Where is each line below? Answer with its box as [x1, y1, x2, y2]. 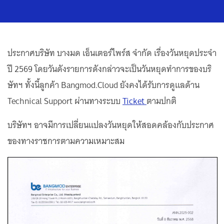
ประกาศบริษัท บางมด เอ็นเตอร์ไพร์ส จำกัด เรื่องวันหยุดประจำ [7, 45, 216, 60]
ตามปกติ [146, 93, 176, 108]
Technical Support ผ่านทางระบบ [7, 93, 122, 108]
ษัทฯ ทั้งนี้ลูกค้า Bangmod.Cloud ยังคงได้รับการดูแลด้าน [7, 77, 199, 92]
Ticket [122, 93, 146, 108]
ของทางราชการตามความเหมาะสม [7, 133, 124, 148]
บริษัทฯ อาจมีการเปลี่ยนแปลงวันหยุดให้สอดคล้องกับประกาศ [7, 117, 214, 132]
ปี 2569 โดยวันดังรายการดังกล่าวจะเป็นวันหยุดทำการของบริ [7, 61, 211, 76]
